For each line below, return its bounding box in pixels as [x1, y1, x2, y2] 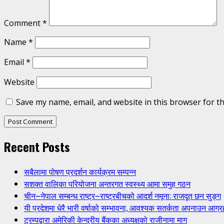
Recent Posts [4, 137, 70, 156]
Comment [4, 17, 42, 29]
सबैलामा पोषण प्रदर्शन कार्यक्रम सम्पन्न [24, 165, 136, 178]
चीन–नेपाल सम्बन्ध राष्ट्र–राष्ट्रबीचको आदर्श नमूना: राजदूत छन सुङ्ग [24, 189, 221, 202]
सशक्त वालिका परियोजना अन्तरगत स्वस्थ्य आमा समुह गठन [24, 177, 190, 190]
